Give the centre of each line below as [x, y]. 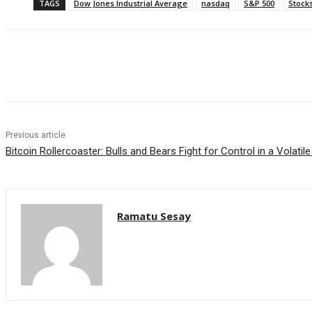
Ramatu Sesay [154, 216]
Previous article [36, 135]
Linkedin [210, 66]
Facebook [52, 66]
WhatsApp [132, 66]
